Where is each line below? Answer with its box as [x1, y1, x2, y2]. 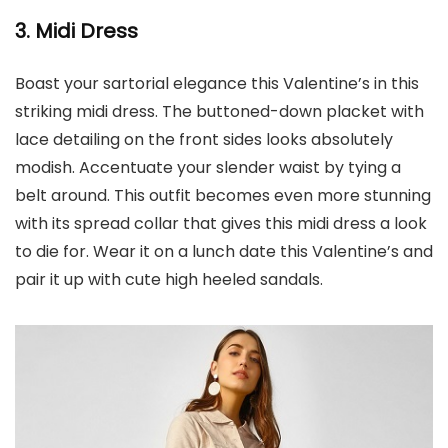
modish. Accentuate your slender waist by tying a [15, 156, 401, 179]
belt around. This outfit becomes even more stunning [15, 184, 431, 207]
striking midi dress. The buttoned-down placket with [15, 100, 424, 123]
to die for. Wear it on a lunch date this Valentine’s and [15, 240, 433, 263]
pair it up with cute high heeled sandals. [15, 268, 323, 291]
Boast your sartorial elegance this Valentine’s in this [15, 72, 419, 95]
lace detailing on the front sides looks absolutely [15, 128, 393, 151]
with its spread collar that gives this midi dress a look [15, 212, 427, 235]
